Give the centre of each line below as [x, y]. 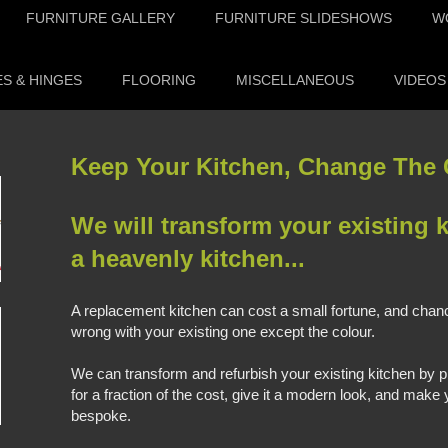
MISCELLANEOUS [295, 80]
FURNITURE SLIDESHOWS [303, 18]
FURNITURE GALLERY [100, 18]
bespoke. [101, 416]
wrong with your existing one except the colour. [227, 332]
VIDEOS [420, 80]
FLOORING [159, 80]
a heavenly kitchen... [188, 258]
